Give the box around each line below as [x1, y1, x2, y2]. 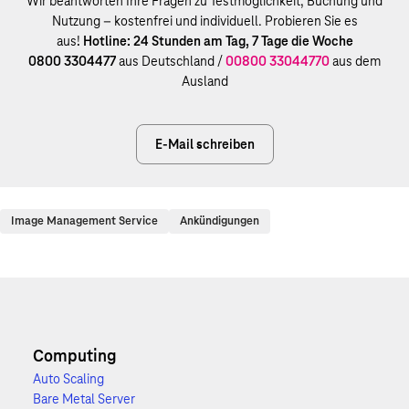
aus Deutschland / [116, 53, 225, 69]
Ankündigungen [180, 214, 259, 228]
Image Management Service [11, 214, 158, 228]
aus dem [330, 53, 381, 69]
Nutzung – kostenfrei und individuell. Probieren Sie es [51, 13, 358, 29]
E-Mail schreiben [154, 136, 255, 152]
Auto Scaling [33, 371, 104, 387]
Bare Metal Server [33, 391, 135, 407]
